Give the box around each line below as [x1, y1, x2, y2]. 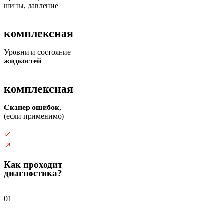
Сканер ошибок [4, 103, 59, 111]
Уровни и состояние [4, 48, 71, 56]
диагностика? [4, 168, 62, 178]
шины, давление [4, 1, 58, 10]
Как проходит [4, 159, 62, 170]
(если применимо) [4, 112, 64, 120]
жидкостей [4, 57, 41, 65]
